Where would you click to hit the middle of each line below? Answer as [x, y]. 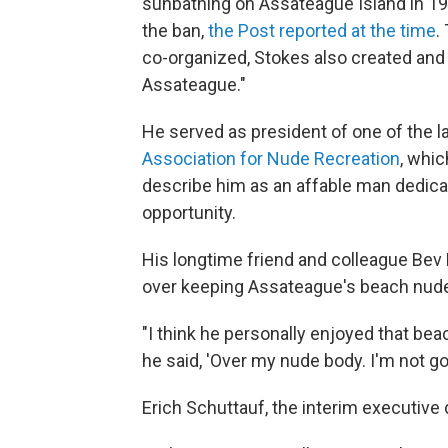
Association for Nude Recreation [271, 159]
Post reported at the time [337, 31]
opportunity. [189, 213]
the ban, [175, 31]
